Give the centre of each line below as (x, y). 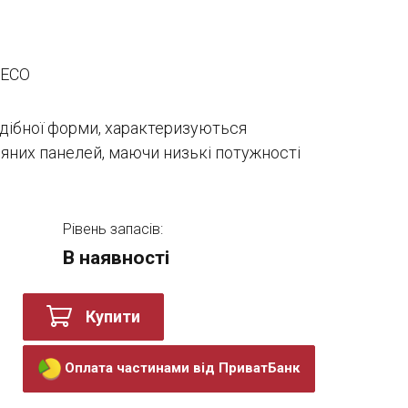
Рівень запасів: (112, 229)
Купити (113, 316)
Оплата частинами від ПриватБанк (182, 367)
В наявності (116, 258)
